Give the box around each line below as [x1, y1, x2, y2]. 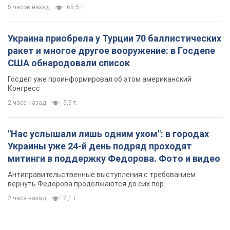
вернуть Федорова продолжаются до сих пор [8, 179, 164, 188]
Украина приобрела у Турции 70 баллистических [8, 32, 221, 44]
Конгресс [8, 84, 40, 92]
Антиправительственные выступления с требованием [8, 170, 196, 179]
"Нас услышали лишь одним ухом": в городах [8, 128, 209, 139]
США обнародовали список [8, 57, 130, 68]
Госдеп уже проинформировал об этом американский [8, 74, 191, 83]
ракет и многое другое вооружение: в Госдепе [8, 45, 215, 56]
